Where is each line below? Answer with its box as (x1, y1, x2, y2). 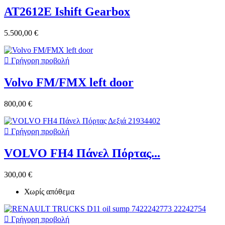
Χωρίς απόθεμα (24, 187, 74, 196)
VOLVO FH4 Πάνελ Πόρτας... (4, 146, 160, 160)
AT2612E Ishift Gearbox (4, 5, 130, 19)
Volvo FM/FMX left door (4, 76, 134, 89)
